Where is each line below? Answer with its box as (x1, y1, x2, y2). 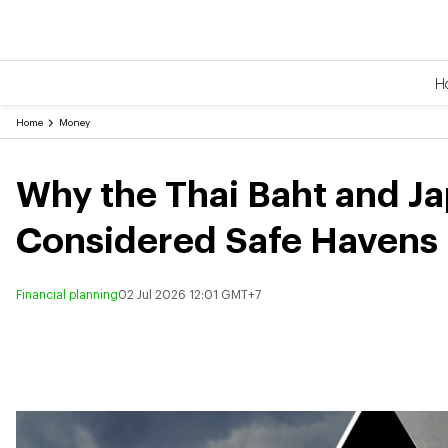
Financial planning (16, 286, 118, 301)
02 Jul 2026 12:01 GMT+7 (118, 286, 261, 301)
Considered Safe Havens (16, 216, 438, 260)
